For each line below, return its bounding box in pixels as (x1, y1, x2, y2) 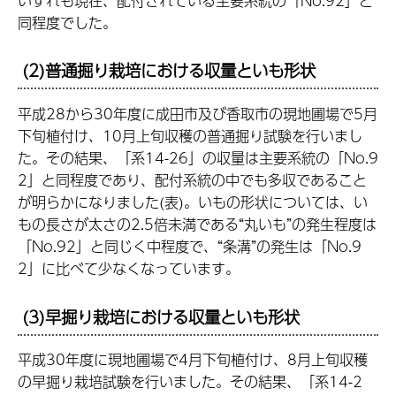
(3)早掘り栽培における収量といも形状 (22, 303, 300, 330)
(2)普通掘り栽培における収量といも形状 (22, 57, 316, 84)
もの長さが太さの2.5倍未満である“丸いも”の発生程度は (18, 212, 377, 235)
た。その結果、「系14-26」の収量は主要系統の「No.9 (18, 146, 378, 169)
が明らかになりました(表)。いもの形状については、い (18, 190, 368, 213)
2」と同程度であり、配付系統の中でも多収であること (18, 168, 367, 191)
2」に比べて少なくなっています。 (18, 256, 240, 279)
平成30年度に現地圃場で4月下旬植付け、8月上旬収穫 (18, 348, 368, 371)
